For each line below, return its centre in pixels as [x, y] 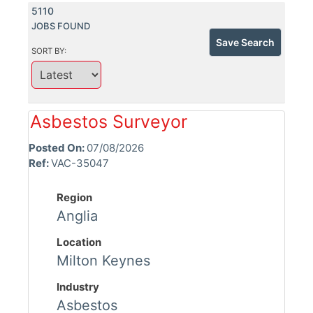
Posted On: [58, 148]
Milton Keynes [103, 261]
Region [74, 198]
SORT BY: [50, 51]
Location [79, 242]
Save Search [245, 43]
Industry [78, 287]
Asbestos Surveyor [109, 122]
